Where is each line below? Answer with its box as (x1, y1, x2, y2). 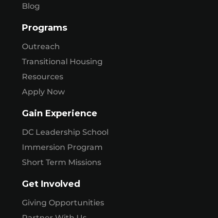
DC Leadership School (21, 127, 109, 137)
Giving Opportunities (21, 198, 104, 207)
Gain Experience (21, 108, 97, 119)
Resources (21, 72, 63, 81)
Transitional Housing (21, 56, 103, 66)
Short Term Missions (21, 157, 101, 167)
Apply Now (21, 87, 65, 96)
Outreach (21, 41, 60, 51)
